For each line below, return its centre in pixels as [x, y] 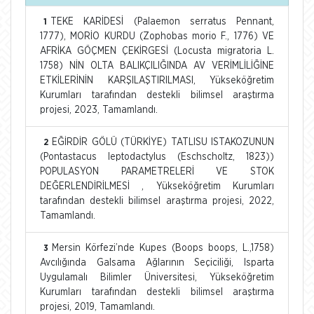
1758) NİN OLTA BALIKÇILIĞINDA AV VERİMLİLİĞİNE [157, 66]
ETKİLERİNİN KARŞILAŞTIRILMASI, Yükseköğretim [157, 80]
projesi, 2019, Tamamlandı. [97, 307]
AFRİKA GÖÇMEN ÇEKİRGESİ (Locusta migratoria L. [157, 51]
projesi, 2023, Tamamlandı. [99, 110]
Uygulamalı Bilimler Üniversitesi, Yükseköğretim [157, 277]
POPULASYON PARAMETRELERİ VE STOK [157, 171]
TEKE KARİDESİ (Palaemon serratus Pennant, [162, 21]
